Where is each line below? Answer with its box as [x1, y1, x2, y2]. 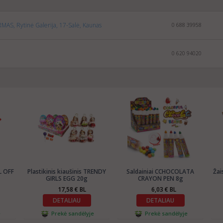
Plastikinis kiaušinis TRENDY [27, 167, 106, 176]
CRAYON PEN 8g [137, 174, 183, 183]
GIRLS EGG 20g [46, 174, 88, 183]
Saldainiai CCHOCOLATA [126, 167, 194, 176]
